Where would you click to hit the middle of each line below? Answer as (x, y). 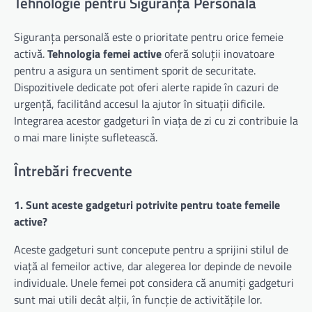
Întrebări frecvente (73, 170)
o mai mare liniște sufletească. (86, 138)
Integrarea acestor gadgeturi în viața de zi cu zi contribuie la (156, 121)
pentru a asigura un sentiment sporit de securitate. (135, 71)
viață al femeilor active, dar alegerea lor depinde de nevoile (153, 266)
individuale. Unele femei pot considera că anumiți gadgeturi (154, 282)
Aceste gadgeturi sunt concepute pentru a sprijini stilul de (151, 249)
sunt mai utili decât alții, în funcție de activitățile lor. (138, 299)
